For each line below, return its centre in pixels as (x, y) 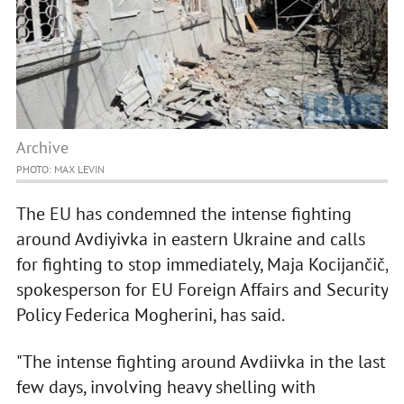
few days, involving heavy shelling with (165, 387)
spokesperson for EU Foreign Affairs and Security (202, 290)
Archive (42, 148)
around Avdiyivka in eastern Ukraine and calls (190, 239)
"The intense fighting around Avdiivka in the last (201, 362)
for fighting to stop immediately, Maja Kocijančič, (202, 265)
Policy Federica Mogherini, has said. (151, 315)
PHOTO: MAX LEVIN (60, 170)
